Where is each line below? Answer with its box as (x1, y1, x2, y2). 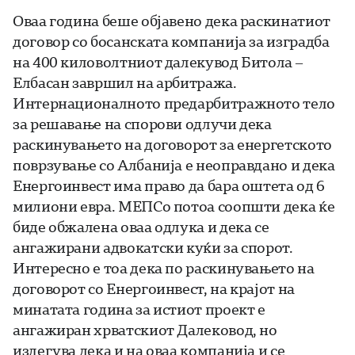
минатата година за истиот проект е (13, 300, 265, 319)
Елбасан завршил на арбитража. (13, 73, 237, 93)
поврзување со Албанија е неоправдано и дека (13, 155, 335, 175)
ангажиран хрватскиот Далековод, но (13, 320, 277, 340)
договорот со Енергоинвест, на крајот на (13, 279, 295, 299)
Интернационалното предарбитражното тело (13, 94, 335, 113)
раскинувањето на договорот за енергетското (13, 135, 332, 155)
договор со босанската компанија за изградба (13, 32, 330, 52)
